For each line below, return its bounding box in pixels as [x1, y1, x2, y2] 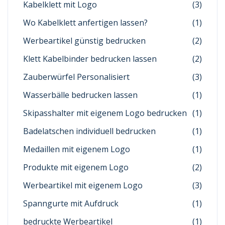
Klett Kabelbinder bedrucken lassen [23, 53, 157, 65]
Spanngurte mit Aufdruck [23, 198, 119, 209]
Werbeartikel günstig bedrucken [23, 35, 146, 47]
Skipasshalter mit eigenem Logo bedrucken [23, 107, 187, 119]
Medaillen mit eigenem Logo [23, 144, 130, 155]
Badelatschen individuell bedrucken [23, 126, 156, 137]
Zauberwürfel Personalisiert [23, 71, 130, 83]
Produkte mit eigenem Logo [23, 162, 129, 173]
